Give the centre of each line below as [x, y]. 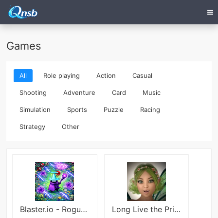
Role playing [62, 76]
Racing [150, 110]
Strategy [33, 127]
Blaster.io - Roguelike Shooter [84, 209]
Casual [143, 76]
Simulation [35, 110]
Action [106, 76]
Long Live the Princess [177, 209]
